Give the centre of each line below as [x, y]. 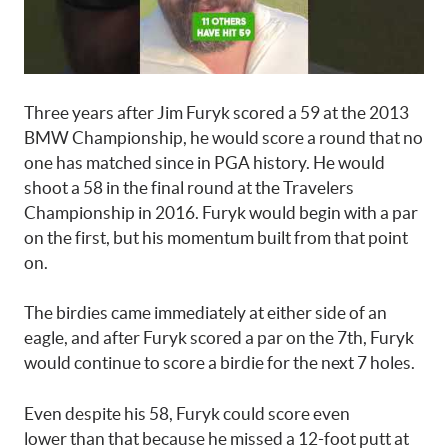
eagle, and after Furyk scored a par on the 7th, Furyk [219, 338]
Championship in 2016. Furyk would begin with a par [221, 212]
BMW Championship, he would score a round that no [223, 137]
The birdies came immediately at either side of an [205, 313]
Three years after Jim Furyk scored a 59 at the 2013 [216, 112]
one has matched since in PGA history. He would [204, 162]
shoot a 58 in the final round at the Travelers [189, 187]
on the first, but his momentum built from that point [216, 237]
